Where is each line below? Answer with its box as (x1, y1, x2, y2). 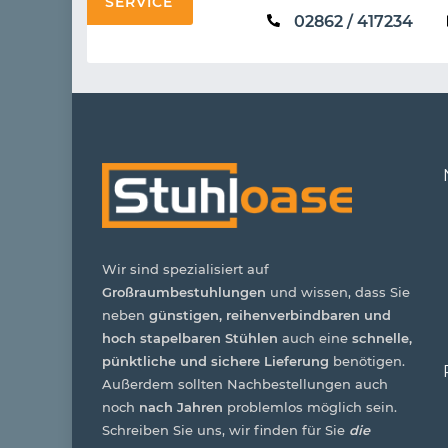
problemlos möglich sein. (223, 398, 397, 415)
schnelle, (352, 329, 412, 346)
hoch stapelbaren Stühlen (102, 329, 278, 346)
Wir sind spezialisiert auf (102, 260, 269, 277)
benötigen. (329, 352, 405, 369)
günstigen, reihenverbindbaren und (149, 306, 391, 323)
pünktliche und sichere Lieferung (102, 352, 329, 369)
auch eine (278, 329, 352, 346)
